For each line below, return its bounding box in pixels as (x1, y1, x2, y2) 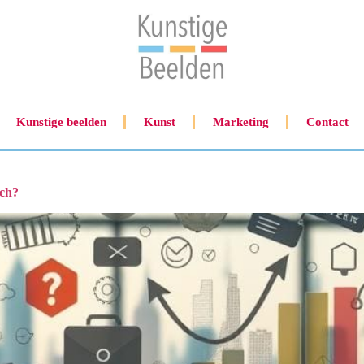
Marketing (212, 115, 269, 128)
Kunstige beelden (15, 115, 106, 128)
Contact (305, 115, 349, 128)
